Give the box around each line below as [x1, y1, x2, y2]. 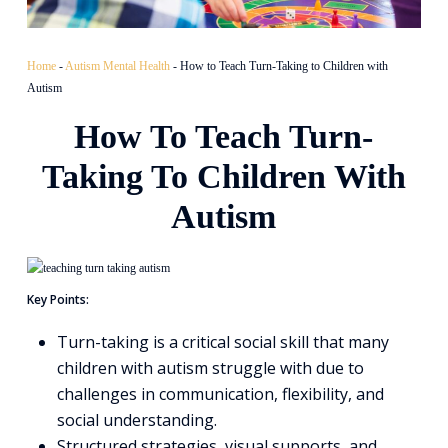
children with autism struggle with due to [56, 357, 364, 380]
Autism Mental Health [64, 59, 170, 74]
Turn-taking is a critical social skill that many [56, 331, 389, 354]
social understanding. [56, 409, 217, 432]
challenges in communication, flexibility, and [56, 383, 384, 406]
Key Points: [26, 291, 89, 309]
